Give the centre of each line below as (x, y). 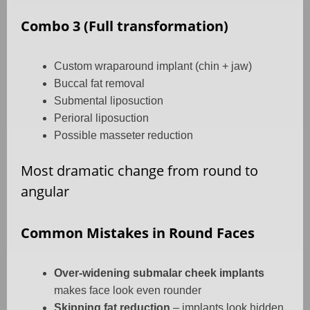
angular (45, 191)
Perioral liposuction (101, 118)
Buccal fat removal (99, 83)
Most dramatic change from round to (139, 170)
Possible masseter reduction (124, 135)
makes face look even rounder (128, 290)
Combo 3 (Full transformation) (125, 26)
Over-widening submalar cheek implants (159, 273)
